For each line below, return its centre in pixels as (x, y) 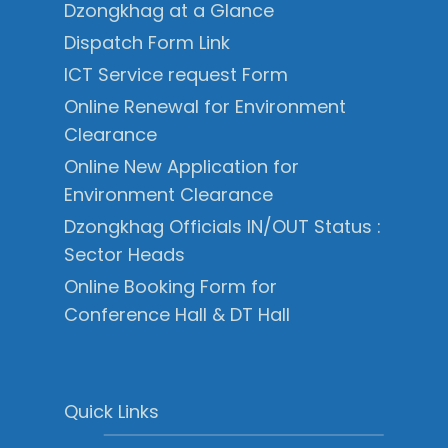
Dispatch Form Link (147, 42)
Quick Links (111, 411)
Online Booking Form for (170, 286)
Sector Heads (124, 254)
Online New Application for (181, 166)
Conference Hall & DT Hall (177, 314)
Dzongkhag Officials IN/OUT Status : (222, 226)
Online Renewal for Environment (205, 106)
